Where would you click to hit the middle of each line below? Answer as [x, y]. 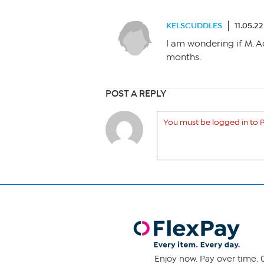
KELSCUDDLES [194, 26]
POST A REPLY [136, 93]
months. [184, 57]
